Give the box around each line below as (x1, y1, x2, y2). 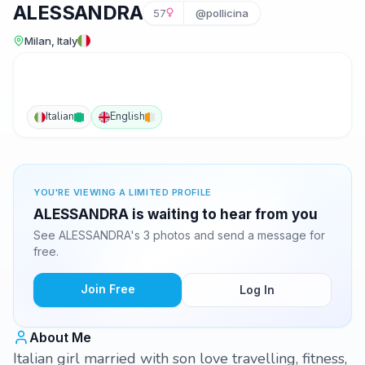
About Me (29, 329, 91, 345)
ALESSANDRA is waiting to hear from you (33, 206, 318, 222)
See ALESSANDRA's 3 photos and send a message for (33, 228, 325, 242)
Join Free (80, 282, 135, 296)
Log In (239, 283, 275, 297)
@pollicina (196, 7, 248, 20)
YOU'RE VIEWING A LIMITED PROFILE (33, 187, 212, 198)
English (110, 109, 145, 124)
